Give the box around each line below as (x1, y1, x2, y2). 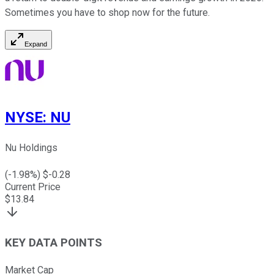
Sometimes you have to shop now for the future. (5, 6, 210, 18)
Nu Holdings (5, 141, 57, 154)
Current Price (5, 180, 61, 193)
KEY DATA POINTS (5, 236, 102, 250)
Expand (24, 40, 47, 48)
